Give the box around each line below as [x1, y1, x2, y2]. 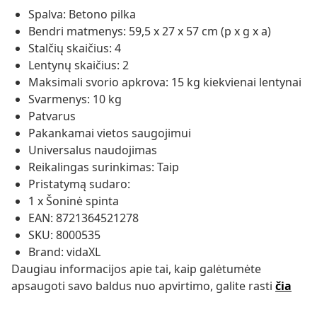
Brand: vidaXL [28, 244, 100, 260]
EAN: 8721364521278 [28, 210, 139, 226]
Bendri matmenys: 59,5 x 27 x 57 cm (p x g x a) [28, 23, 271, 40]
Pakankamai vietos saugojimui [28, 125, 191, 142]
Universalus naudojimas [28, 142, 157, 158]
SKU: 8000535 [28, 227, 100, 243]
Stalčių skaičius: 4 [28, 40, 121, 57]
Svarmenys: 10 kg [28, 91, 122, 108]
